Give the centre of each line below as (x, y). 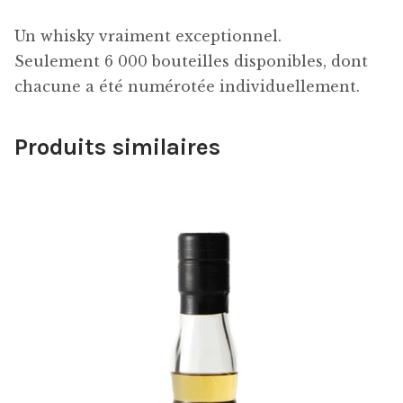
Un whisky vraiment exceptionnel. (148, 36)
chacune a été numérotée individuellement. (187, 86)
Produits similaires (117, 148)
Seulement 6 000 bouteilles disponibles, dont (191, 61)
